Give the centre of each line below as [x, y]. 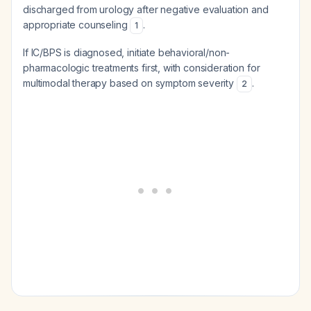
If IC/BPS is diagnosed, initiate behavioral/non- [127, 52]
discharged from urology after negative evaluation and [146, 9]
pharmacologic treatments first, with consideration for [142, 68]
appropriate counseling [77, 25]
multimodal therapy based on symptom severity [130, 83]
